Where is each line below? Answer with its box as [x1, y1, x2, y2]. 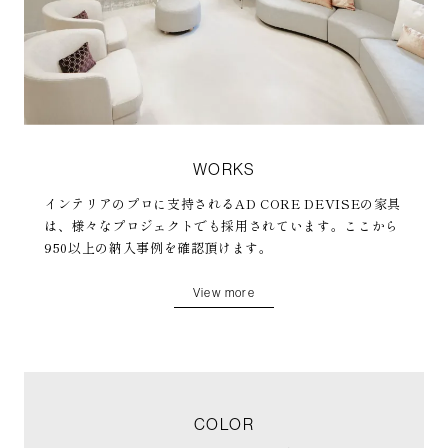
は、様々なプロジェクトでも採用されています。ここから [44, 216, 399, 236]
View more [193, 286, 255, 301]
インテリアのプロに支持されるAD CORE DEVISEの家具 [44, 194, 402, 214]
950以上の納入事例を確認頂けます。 [44, 238, 273, 258]
